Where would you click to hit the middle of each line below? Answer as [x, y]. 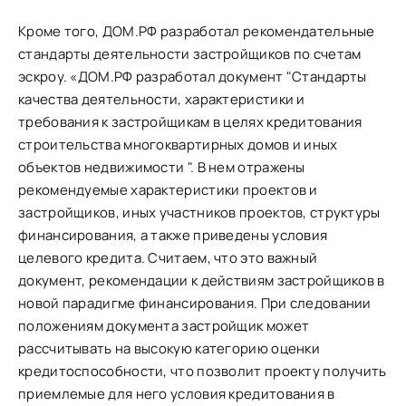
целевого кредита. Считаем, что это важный [168, 257]
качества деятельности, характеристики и [162, 99]
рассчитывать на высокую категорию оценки [169, 348]
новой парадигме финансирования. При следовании [195, 303]
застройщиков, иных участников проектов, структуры [199, 212]
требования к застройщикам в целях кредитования [190, 121]
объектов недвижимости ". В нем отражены [162, 167]
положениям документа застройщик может [164, 325]
